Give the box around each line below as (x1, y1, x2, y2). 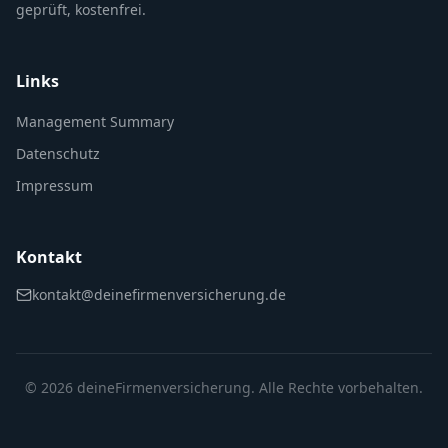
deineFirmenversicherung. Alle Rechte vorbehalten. (73, 378, 423, 397)
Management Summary (16, 112, 174, 131)
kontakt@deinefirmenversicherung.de (32, 285, 286, 304)
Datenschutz (16, 144, 100, 163)
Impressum (16, 176, 93, 195)
